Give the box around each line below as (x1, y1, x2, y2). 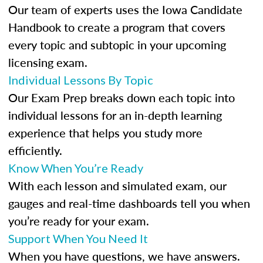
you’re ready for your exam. (8, 213, 149, 229)
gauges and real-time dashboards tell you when (8, 195, 250, 211)
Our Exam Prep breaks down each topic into (8, 89, 235, 106)
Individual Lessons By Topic (8, 73, 153, 87)
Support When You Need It (8, 231, 148, 245)
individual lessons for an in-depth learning (8, 107, 222, 123)
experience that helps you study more (8, 124, 203, 141)
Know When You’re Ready (8, 161, 143, 175)
